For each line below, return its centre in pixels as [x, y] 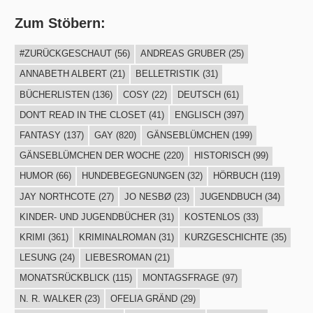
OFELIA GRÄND [144, 298]
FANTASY [40, 135]
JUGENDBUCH [231, 196]
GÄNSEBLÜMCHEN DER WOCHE [90, 156]
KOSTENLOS [212, 217]
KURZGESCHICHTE [226, 237]
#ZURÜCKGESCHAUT [65, 54]
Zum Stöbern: [60, 23]
